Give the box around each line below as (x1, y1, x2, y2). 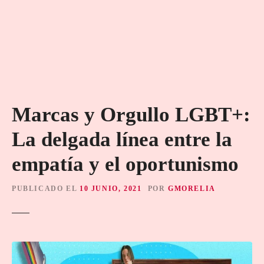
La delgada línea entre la (12, 128, 232, 151)
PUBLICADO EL (12, 184, 77, 192)
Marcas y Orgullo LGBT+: (12, 103, 250, 126)
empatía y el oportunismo (12, 153, 239, 176)
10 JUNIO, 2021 (79, 184, 142, 192)
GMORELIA (168, 184, 216, 192)
